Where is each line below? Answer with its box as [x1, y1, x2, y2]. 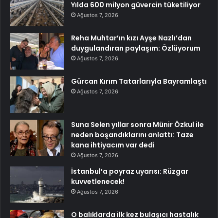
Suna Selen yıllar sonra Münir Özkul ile [71, 120, 204, 130]
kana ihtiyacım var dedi [71, 140, 155, 150]
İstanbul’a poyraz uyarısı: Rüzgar [71, 166, 188, 177]
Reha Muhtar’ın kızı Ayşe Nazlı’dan [71, 33, 192, 43]
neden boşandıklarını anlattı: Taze [71, 130, 194, 140]
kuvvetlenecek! [71, 177, 125, 187]
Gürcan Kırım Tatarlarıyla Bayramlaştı [71, 76, 207, 87]
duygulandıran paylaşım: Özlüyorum [71, 43, 200, 54]
